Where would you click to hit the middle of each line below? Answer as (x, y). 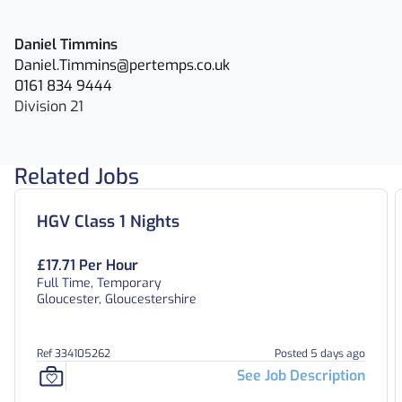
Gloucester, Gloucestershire (117, 299)
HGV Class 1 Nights (108, 222)
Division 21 (49, 106)
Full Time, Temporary (99, 283)
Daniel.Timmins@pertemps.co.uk (122, 65)
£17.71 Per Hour (87, 265)
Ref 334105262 (74, 354)
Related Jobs (77, 177)
